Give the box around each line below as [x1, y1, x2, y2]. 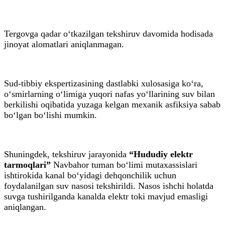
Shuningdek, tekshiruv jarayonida [4, 149, 129, 159]
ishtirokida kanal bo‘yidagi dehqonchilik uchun [4, 170, 176, 180]
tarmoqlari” [4, 159, 51, 170]
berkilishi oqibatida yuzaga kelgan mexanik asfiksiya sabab [4, 99, 220, 109]
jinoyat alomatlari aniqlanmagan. [4, 39, 124, 49]
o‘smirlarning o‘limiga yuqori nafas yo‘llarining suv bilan [4, 88, 215, 99]
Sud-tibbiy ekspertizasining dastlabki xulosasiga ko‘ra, [4, 78, 203, 88]
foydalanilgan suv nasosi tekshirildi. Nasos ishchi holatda [4, 180, 213, 191]
